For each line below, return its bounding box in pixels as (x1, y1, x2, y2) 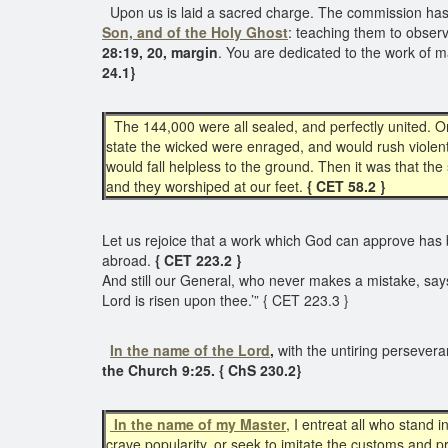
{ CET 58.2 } (303, 176, 389, 196)
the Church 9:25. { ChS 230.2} (102, 360, 301, 380)
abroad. (102, 250, 155, 270)
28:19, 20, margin (102, 42, 218, 62)
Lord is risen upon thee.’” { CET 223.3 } (102, 290, 353, 310)
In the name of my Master (110, 414, 286, 434)
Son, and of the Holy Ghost (102, 22, 288, 42)
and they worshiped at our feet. (106, 176, 303, 196)
